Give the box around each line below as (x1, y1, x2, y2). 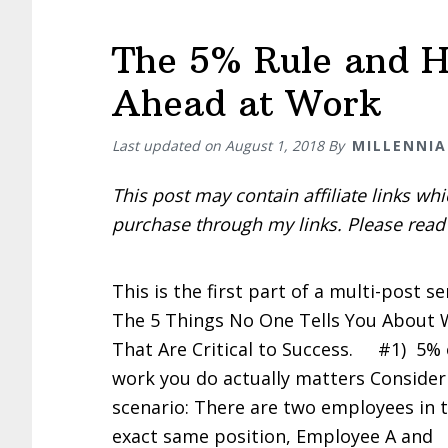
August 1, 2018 (225, 136, 324, 155)
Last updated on (112, 136, 225, 155)
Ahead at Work (112, 81, 381, 126)
